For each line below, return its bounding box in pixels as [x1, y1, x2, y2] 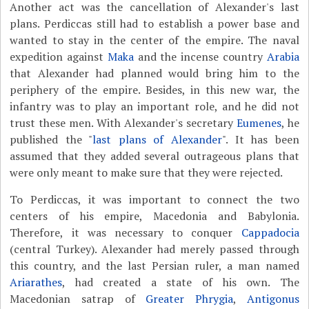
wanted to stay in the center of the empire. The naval [10, 32, 299, 48]
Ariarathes [10, 275, 63, 290]
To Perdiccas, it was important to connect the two [10, 192, 299, 207]
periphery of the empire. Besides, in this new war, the [10, 82, 299, 97]
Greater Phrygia [146, 291, 233, 306]
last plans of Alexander [92, 132, 223, 147]
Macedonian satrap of [10, 291, 146, 306]
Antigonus [246, 291, 299, 306]
